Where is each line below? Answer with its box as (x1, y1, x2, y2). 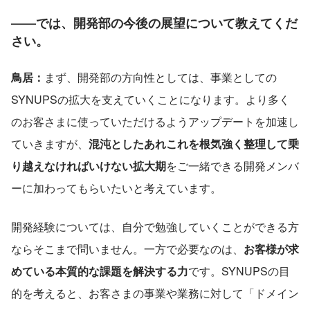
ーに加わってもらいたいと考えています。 (11, 179, 221, 196)
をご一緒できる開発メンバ (166, 157, 299, 174)
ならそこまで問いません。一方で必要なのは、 (11, 240, 244, 257)
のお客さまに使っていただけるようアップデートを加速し (11, 113, 299, 129)
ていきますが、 (11, 135, 89, 152)
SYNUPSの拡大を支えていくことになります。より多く (11, 91, 290, 107)
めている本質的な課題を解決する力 (11, 262, 188, 279)
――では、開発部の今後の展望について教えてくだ (11, 13, 298, 32)
